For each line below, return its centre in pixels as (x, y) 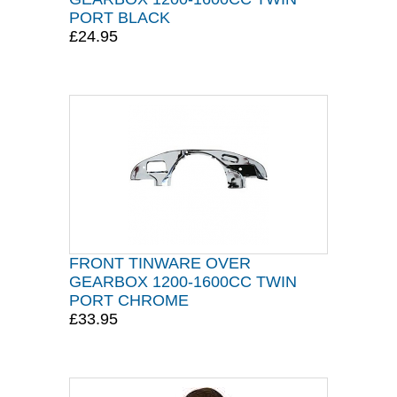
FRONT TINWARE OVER (160, 263)
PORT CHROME (129, 300)
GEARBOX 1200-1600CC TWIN (183, 282)
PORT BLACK (120, 18)
